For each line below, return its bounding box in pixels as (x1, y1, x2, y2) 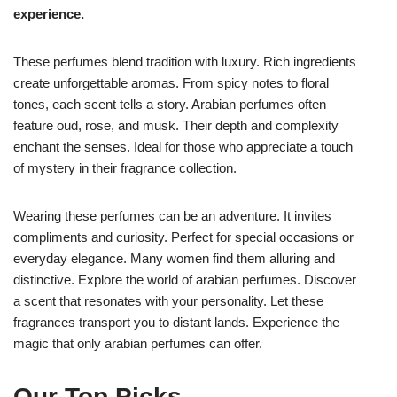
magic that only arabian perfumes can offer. (13, 335, 262, 351)
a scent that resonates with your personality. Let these (13, 292, 323, 308)
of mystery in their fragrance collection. (13, 160, 237, 175)
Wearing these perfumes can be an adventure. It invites (13, 207, 331, 223)
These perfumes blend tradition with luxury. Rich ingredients (13, 53, 356, 69)
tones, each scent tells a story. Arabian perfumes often (13, 96, 326, 112)
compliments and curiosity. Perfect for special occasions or (13, 229, 354, 245)
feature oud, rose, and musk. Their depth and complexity (13, 117, 339, 133)
